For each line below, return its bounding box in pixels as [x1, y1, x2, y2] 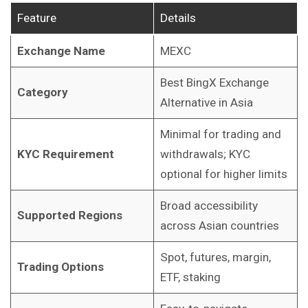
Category [16, 85, 68, 100]
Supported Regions [16, 208, 122, 223]
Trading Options [16, 260, 104, 274]
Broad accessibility [159, 199, 258, 213]
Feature [16, 11, 56, 25]
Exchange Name [16, 44, 105, 58]
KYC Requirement [16, 147, 114, 162]
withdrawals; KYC [159, 147, 250, 162]
